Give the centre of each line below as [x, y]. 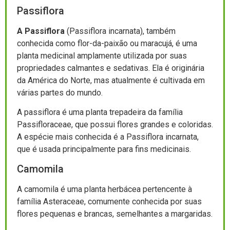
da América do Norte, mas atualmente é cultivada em [111, 80]
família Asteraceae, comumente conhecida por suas [109, 202]
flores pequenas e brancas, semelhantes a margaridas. [115, 214]
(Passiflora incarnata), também [120, 31]
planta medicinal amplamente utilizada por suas [102, 55]
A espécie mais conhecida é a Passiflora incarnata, [108, 137]
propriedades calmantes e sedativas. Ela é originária [111, 68]
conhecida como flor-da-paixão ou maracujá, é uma [107, 43]
